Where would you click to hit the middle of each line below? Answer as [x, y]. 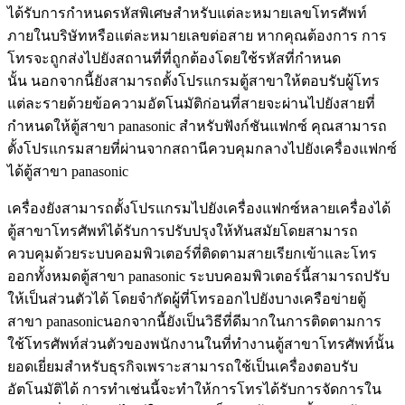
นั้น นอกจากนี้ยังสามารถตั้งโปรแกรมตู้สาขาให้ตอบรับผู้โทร [193, 81]
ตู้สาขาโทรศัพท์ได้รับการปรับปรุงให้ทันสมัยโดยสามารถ [183, 231]
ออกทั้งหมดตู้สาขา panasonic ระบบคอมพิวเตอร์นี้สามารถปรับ [198, 277]
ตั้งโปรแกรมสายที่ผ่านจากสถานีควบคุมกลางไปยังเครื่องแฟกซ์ [202, 149]
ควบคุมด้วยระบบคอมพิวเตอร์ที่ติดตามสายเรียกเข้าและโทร [192, 254]
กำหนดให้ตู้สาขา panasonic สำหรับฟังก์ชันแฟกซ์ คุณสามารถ [197, 127]
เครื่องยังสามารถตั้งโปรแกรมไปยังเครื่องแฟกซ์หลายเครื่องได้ [199, 209]
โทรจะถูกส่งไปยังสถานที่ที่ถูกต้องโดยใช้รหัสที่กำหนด [174, 59]
